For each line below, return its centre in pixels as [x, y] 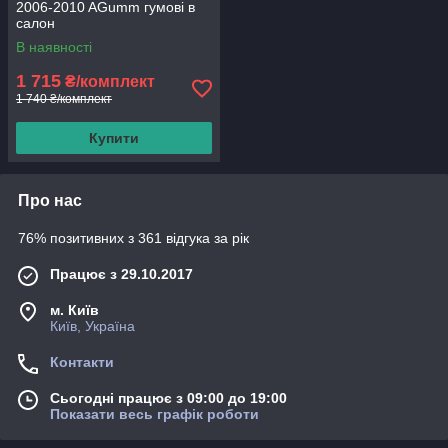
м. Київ [74, 310]
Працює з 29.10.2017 [121, 274]
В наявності [54, 47]
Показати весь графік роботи [154, 414]
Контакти [82, 362]
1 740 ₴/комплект [64, 99]
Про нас [50, 200]
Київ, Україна [92, 326]
